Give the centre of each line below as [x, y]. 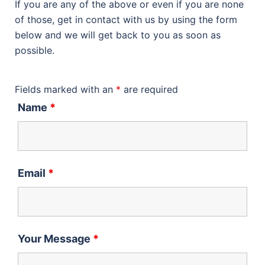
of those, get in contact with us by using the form [126, 20]
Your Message [55, 239]
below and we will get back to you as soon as [118, 35]
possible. [35, 50]
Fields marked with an [65, 89]
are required [149, 89]
